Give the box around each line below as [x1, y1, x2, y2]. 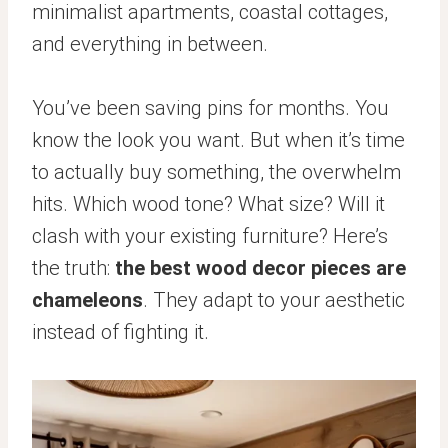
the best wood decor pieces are [115, 255, 406, 280]
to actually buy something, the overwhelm [32, 159, 401, 184]
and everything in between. [32, 31, 268, 56]
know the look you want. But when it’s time [32, 127, 405, 152]
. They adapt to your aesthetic [143, 287, 405, 312]
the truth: [32, 255, 115, 280]
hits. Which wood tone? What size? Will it [32, 191, 385, 216]
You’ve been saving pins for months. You [32, 95, 389, 120]
